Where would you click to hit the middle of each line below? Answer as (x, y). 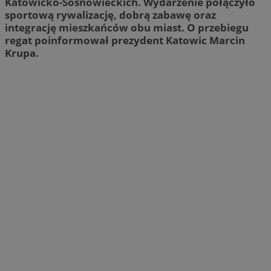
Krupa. (22, 53)
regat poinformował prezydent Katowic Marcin (125, 40)
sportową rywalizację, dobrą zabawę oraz (110, 15)
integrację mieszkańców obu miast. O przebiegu (127, 27)
